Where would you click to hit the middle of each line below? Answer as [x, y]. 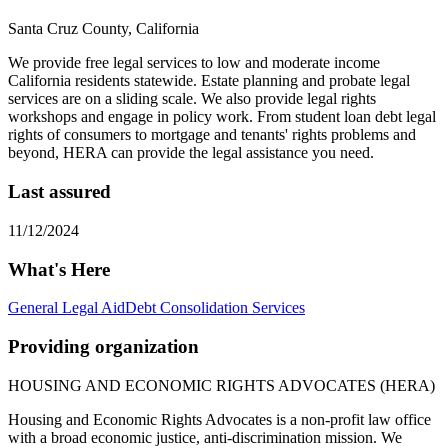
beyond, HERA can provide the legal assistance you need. [191, 153]
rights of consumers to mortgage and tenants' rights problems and [212, 135]
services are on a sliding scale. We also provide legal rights [192, 99]
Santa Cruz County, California [103, 29]
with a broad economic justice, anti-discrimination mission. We [205, 437]
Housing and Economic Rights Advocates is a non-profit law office [219, 419]
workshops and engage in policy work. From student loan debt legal [222, 117]
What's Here [59, 269]
